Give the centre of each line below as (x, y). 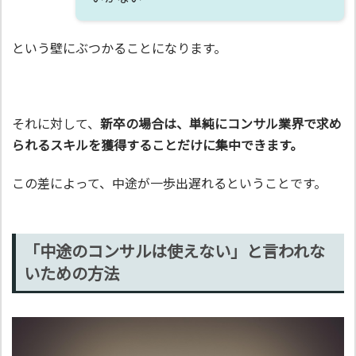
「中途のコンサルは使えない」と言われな (175, 250)
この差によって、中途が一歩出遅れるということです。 (169, 182)
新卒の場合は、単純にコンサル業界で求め (221, 124)
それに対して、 (56, 124)
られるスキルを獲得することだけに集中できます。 (157, 145)
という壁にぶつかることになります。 (119, 47)
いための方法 (72, 273)
